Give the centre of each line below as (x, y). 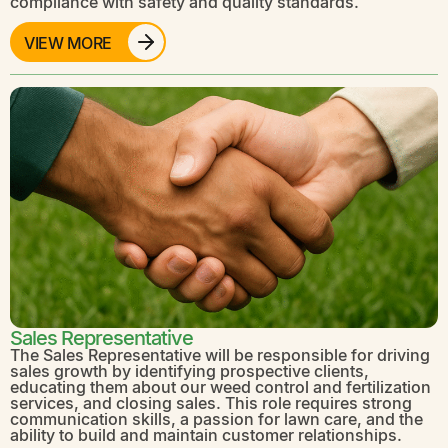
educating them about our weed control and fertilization (220, 386)
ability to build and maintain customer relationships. (206, 434)
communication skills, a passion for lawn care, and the (216, 418)
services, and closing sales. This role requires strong (211, 402)
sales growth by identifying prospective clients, (189, 370)
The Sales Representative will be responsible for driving (220, 354)
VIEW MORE (68, 42)
